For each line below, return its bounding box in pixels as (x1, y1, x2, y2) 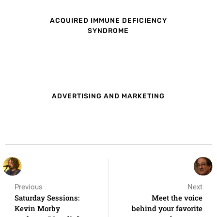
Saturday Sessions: (15, 192, 79, 202)
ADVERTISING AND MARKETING (52, 92, 165, 100)
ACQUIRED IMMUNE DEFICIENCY (49, 16, 167, 25)
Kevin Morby (15, 203, 60, 213)
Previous (15, 182, 43, 191)
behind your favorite (132, 203, 202, 213)
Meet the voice (152, 192, 202, 202)
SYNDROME (88, 27, 129, 35)
